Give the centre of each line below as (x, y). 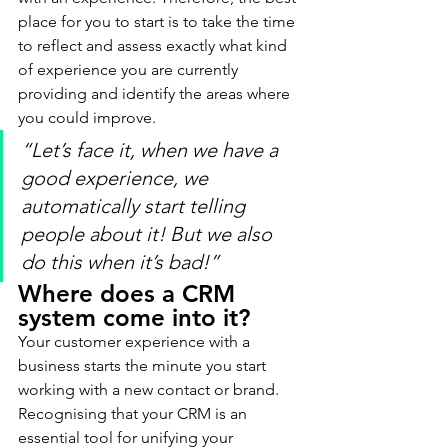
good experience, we (117, 178)
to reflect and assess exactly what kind (154, 45)
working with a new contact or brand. (150, 389)
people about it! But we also (149, 234)
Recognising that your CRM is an (134, 413)
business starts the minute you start (144, 365)
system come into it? (134, 317)
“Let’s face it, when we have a (152, 150)
